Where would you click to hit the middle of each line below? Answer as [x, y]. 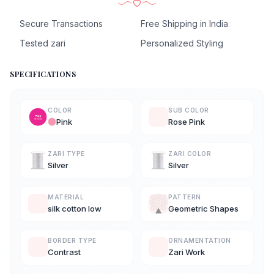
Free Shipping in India [184, 23]
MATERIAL [66, 197]
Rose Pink [187, 121]
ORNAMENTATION [200, 240]
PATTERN [185, 197]
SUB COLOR [189, 110]
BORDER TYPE [72, 240]
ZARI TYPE [66, 153]
